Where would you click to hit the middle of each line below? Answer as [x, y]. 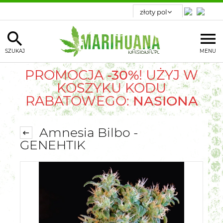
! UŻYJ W [168, 75]
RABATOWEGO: [77, 101]
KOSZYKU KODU [111, 88]
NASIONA [164, 101]
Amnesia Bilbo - [87, 133]
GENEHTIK [53, 145]
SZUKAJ [15, 51]
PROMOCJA [66, 75]
